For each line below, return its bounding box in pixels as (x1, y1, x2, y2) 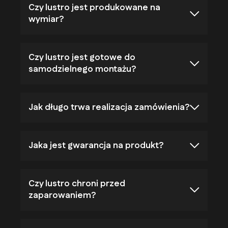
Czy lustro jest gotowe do (28, 51, 135, 64)
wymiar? (28, 13, 64, 25)
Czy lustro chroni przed (28, 177, 125, 190)
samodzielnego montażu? (28, 63, 136, 75)
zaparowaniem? (28, 189, 96, 202)
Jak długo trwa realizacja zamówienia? (28, 101, 189, 113)
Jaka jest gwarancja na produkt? (28, 139, 163, 152)
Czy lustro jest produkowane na (28, 1, 160, 14)
